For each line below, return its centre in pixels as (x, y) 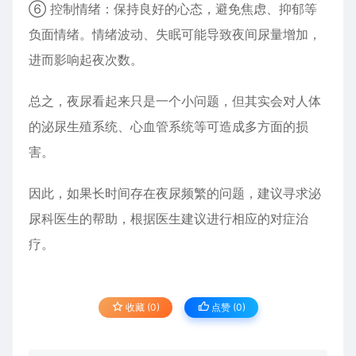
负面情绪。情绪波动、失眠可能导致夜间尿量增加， (175, 34)
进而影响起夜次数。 (86, 60)
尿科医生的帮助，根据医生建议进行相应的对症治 (168, 219)
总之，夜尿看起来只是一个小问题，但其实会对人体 (175, 101)
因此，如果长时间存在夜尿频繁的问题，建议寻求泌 (175, 193)
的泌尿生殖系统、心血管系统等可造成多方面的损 (168, 126)
